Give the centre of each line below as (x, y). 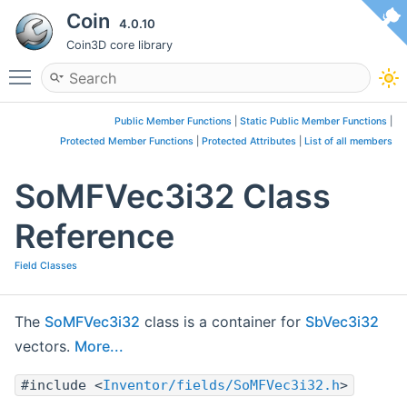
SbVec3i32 (342, 322)
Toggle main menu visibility (134, 69)
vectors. (45, 347)
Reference (94, 237)
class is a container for (223, 322)
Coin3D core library (119, 45)
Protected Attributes (249, 141)
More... (99, 347)
